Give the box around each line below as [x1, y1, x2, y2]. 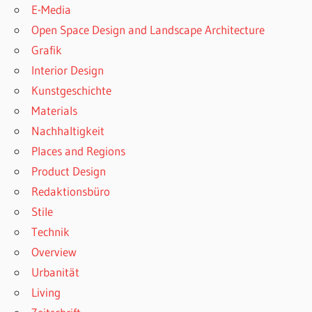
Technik [31, 224, 70, 240]
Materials [31, 103, 78, 118]
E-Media [31, 2, 72, 17]
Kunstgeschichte [31, 83, 112, 98]
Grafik [31, 42, 63, 58]
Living [31, 285, 61, 300]
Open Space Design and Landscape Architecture [31, 22, 265, 38]
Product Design [31, 164, 107, 179]
